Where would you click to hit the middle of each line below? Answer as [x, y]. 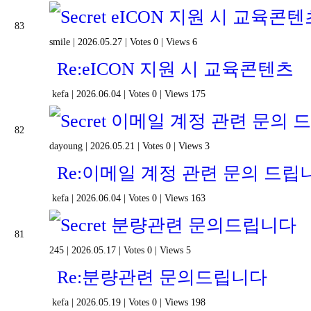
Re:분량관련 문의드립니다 [160, 277]
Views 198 [185, 302]
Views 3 [194, 146]
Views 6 [182, 42]
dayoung [66, 146]
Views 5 [175, 250]
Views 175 [185, 94]
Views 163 [185, 198]
